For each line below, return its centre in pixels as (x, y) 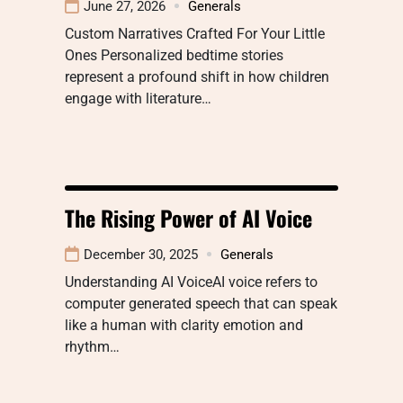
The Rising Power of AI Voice (188, 217)
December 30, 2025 (141, 254)
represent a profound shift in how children (197, 76)
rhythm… (92, 346)
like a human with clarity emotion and (184, 325)
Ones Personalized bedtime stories (174, 55)
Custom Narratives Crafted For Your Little (195, 33)
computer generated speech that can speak (201, 303)
